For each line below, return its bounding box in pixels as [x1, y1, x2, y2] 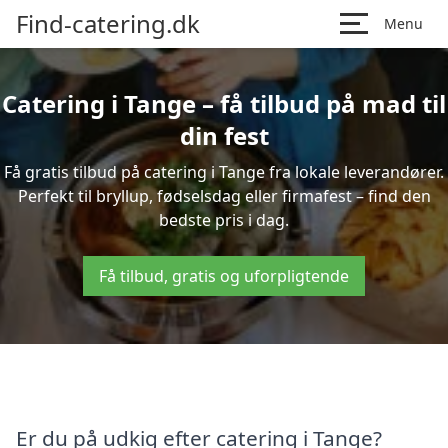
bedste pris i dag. [159, 209, 289, 231]
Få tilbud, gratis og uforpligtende [99, 265, 349, 287]
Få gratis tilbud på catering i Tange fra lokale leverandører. [4, 161, 444, 183]
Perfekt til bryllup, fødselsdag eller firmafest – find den [17, 185, 431, 207]
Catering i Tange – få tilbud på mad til [2, 87, 446, 120]
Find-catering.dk [16, 7, 200, 40]
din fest [179, 119, 269, 152]
